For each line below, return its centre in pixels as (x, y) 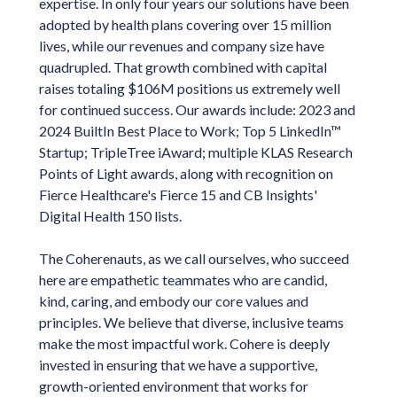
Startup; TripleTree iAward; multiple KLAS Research (195, 152)
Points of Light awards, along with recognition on (186, 173)
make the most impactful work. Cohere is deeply (184, 343)
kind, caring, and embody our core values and (173, 300)
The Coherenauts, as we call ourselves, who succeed (194, 258)
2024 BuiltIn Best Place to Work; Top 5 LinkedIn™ (190, 130)
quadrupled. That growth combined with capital (183, 66)
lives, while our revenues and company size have (181, 45)
